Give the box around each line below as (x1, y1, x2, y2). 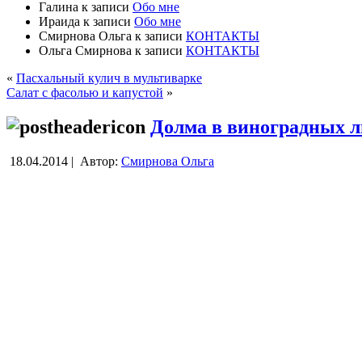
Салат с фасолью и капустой (6, 85, 163, 99)
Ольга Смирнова (39, 43, 132, 57)
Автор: (77, 154, 121, 168)
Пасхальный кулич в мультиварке (16, 70, 202, 85)
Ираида (39, 14, 80, 28)
